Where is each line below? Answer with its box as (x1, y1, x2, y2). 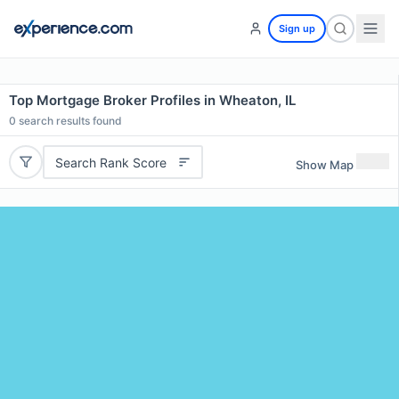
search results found (16, 114, 122, 127)
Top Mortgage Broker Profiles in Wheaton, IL (9, 92, 296, 109)
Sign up (279, 22, 315, 35)
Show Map (296, 157, 354, 172)
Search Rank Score (54, 154, 167, 170)
